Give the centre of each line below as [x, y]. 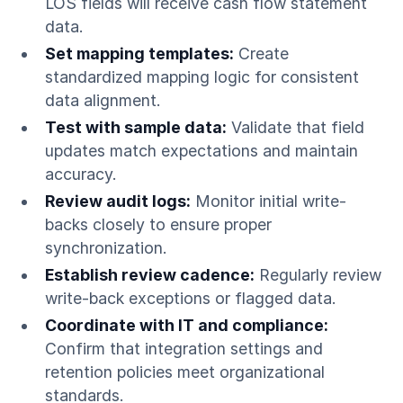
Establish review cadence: [149, 275]
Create [261, 54]
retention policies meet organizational [184, 372]
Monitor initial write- [268, 201]
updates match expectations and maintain [201, 151]
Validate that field [295, 128]
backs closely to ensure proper [158, 225]
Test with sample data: [135, 128]
